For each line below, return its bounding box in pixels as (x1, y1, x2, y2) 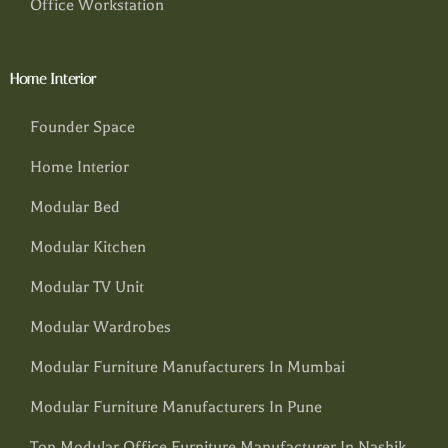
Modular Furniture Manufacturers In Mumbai (30, 358, 345, 377)
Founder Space (30, 118, 135, 137)
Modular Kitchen (30, 238, 146, 257)
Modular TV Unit (30, 278, 144, 297)
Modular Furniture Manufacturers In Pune (30, 398, 322, 417)
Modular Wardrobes (30, 318, 171, 337)
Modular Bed (30, 198, 120, 217)
